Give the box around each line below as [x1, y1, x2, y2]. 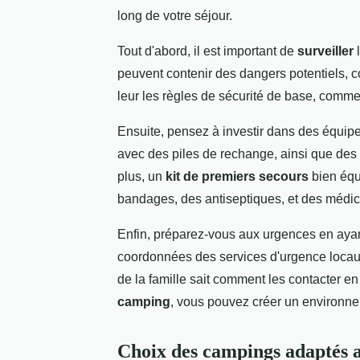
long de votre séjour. [117, 9, 232, 23]
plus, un [117, 170, 166, 184]
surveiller [297, 44, 354, 59]
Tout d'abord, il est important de [117, 44, 297, 59]
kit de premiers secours [166, 170, 309, 184]
